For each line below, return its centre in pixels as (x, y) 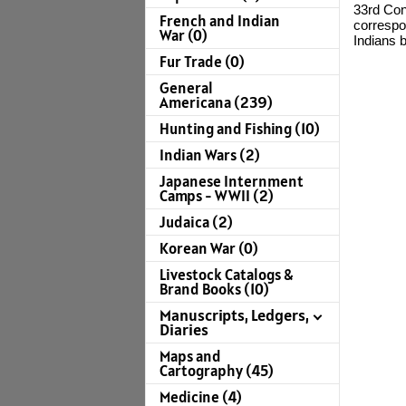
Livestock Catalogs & (226, 275)
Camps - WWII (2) (217, 196)
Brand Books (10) (214, 290)
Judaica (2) (196, 222)
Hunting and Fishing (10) (240, 129)
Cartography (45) (217, 371)
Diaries (184, 330)
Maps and (190, 357)
